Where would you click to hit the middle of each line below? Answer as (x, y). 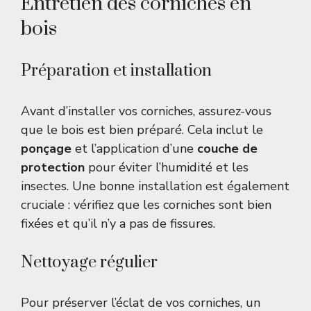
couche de (227, 149)
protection (53, 168)
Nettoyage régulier (89, 263)
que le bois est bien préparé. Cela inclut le (142, 130)
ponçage (46, 149)
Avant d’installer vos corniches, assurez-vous (146, 111)
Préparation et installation (116, 71)
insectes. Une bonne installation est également (155, 186)
